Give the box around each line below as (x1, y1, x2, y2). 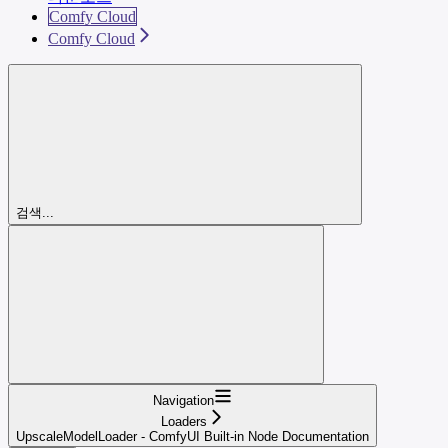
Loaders (160, 413, 207, 429)
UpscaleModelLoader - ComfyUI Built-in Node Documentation (16, 428, 369, 444)
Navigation (153, 392, 214, 408)
